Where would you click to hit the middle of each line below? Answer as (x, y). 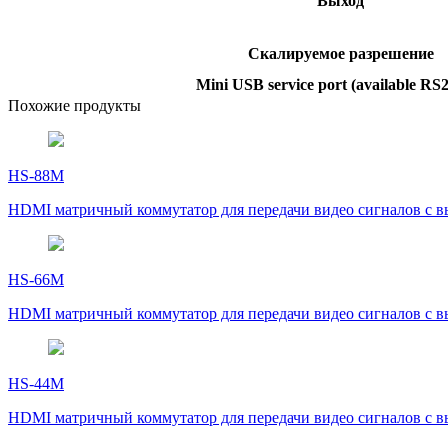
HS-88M (36, 175)
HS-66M (36, 279)
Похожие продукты (74, 105)
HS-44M (36, 383)
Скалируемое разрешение (340, 53)
